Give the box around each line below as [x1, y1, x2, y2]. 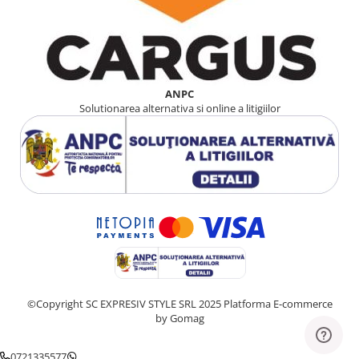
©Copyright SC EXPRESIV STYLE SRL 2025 [26, 296, 224, 311]
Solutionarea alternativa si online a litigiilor [79, 101, 280, 116]
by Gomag [155, 310, 204, 325]
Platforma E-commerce [223, 296, 333, 311]
